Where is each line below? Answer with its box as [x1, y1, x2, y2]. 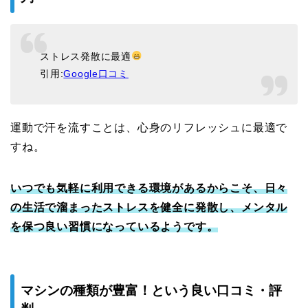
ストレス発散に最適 [40, 51, 131, 63]
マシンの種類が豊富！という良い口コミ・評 [21, 283, 282, 298]
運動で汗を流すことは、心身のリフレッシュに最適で [10, 122, 288, 134]
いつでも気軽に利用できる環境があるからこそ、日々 [10, 182, 288, 195]
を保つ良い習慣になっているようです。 [10, 221, 219, 233]
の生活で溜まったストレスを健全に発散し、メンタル [10, 201, 288, 214]
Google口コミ [63, 68, 129, 80]
